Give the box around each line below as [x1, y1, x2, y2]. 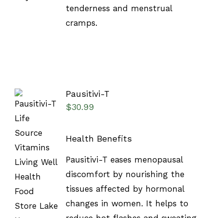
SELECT [24, 149, 49, 157]
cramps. [65, 18, 97, 28]
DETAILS [21, 179, 49, 186]
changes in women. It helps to [65, 199, 188, 209]
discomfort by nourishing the [65, 169, 184, 180]
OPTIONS [22, 160, 51, 167]
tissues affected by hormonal [65, 184, 184, 194]
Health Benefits [65, 133, 132, 144]
